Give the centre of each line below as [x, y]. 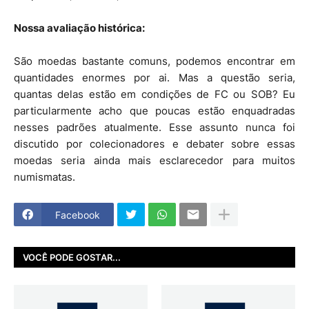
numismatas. [44, 177]
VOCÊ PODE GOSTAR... [72, 257]
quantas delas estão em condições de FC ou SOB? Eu [154, 94]
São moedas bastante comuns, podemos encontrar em [154, 61]
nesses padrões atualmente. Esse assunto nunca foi [154, 127]
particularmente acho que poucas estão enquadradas [154, 111]
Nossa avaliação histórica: [79, 28]
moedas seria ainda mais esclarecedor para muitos [154, 160]
